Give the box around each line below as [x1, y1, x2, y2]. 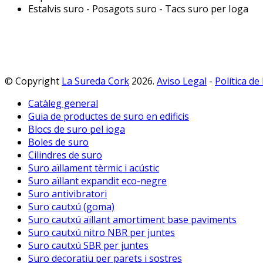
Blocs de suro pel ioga [28, 122, 125, 136]
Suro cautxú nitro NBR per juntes [28, 225, 175, 239]
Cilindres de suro [28, 148, 102, 161]
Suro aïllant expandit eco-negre [28, 174, 167, 187]
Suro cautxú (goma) [28, 200, 114, 213]
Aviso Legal [157, 74, 207, 87]
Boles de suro [28, 135, 89, 149]
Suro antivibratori [28, 187, 107, 200]
